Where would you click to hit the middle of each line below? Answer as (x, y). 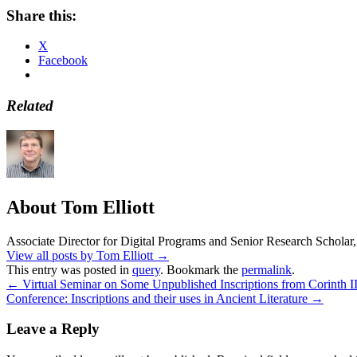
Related (30, 106)
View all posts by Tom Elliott (81, 255)
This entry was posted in (69, 269)
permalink (267, 269)
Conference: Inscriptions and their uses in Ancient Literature (159, 298)
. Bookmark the (201, 269)
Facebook (63, 61)
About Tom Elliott (80, 207)
